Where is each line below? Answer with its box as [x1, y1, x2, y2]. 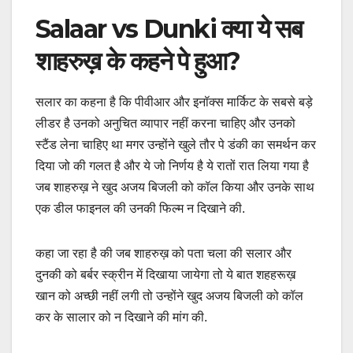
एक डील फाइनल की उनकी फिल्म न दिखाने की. [35, 201, 245, 215]
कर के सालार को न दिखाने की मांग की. [35, 310, 207, 324]
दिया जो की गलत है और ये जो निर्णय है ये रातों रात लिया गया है [35, 158, 309, 173]
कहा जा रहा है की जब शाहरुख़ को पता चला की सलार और [35, 246, 292, 260]
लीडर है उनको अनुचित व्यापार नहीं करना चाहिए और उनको [35, 116, 295, 130]
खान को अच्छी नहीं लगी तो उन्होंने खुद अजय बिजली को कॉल [35, 288, 303, 303]
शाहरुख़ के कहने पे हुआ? [35, 45, 240, 76]
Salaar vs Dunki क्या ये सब [35, 13, 303, 44]
